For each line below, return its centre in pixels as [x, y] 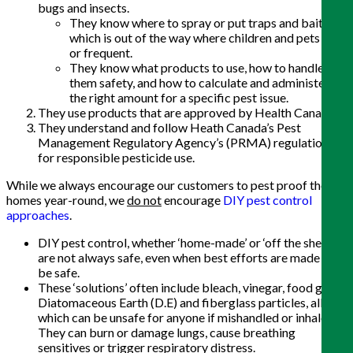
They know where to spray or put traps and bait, [197, 23]
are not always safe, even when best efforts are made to [186, 258]
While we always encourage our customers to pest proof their [171, 185]
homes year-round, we [67, 200]
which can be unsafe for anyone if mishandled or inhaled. [187, 318]
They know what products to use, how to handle [197, 68]
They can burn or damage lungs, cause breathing [167, 333]
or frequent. [101, 53]
